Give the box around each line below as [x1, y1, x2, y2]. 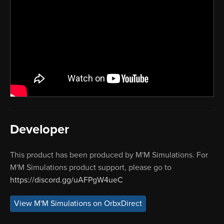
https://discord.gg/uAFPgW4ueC [10, 175, 123, 185]
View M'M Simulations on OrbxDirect [14, 198, 142, 209]
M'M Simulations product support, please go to [10, 162, 171, 173]
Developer [10, 122, 69, 137]
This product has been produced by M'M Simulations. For [10, 150, 208, 160]
